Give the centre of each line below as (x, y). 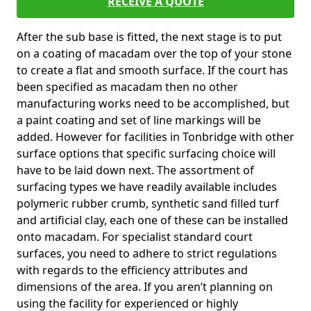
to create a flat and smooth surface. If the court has (152, 70)
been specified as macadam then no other (127, 87)
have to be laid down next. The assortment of (135, 170)
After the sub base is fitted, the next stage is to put (149, 37)
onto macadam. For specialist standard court (135, 237)
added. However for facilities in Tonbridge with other (155, 137)
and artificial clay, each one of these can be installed (152, 220)
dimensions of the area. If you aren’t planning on (145, 287)
